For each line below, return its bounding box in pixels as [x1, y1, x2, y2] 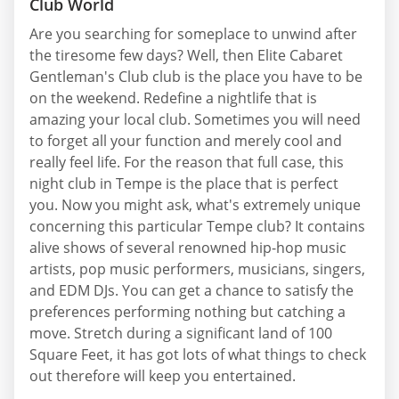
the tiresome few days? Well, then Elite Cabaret [29, 45, 343, 65]
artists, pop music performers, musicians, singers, [29, 258, 365, 279]
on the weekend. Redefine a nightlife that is [29, 87, 317, 108]
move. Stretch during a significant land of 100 [29, 322, 332, 343]
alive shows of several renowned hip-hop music [29, 237, 346, 257]
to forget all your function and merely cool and [29, 130, 342, 151]
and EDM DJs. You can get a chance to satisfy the [29, 280, 354, 300]
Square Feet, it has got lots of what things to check [29, 344, 366, 364]
